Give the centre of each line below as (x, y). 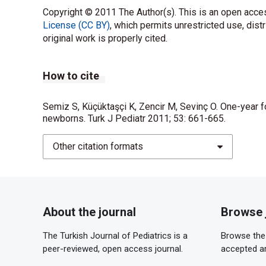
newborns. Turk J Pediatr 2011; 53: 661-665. (134, 118)
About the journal (89, 212)
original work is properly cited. (105, 38)
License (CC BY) (76, 25)
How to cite (71, 75)
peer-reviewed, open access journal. (113, 248)
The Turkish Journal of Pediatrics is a (115, 235)
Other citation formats (98, 146)
